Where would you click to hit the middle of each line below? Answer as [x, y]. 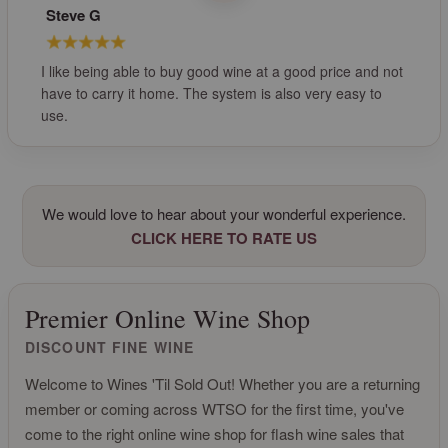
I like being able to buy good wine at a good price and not [222, 71]
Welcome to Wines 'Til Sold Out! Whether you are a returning [222, 384]
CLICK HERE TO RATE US [224, 238]
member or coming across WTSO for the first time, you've [214, 409]
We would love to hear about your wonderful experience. [224, 214]
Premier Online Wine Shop [167, 318]
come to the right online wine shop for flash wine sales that [214, 434]
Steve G [74, 15]
